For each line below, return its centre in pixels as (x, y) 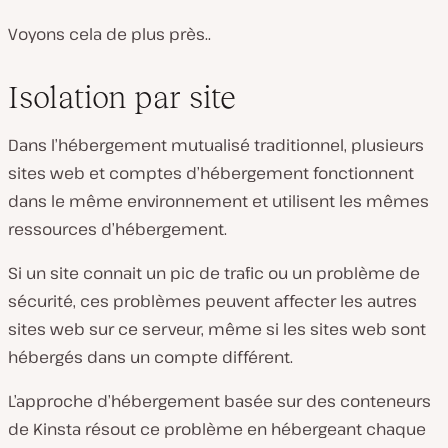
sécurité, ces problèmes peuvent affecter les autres (212, 300)
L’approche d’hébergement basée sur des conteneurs (219, 400)
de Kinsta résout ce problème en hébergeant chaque (217, 428)
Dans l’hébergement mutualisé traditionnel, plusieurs (216, 144)
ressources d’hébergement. (117, 228)
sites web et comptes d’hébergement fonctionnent (211, 172)
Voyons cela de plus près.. (109, 33)
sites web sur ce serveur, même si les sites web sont (217, 328)
